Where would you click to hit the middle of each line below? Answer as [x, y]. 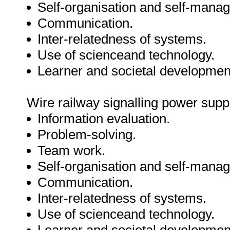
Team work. [71, 150]
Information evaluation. [104, 119]
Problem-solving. [87, 135]
